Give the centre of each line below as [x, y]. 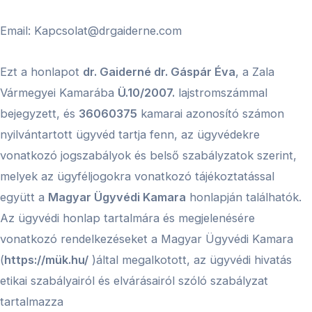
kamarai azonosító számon [211, 113]
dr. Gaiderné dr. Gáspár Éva [159, 71]
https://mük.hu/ [46, 259]
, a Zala [255, 71]
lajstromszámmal [221, 92]
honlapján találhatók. [244, 197]
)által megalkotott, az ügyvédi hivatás [190, 259]
